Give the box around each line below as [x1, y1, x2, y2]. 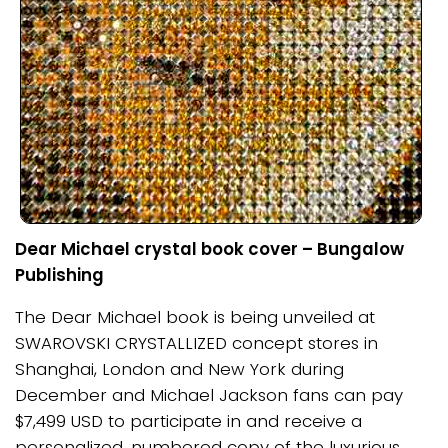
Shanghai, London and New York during [15, 357, 344, 382]
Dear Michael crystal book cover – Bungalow [15, 236, 404, 261]
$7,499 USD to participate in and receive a [15, 409, 362, 434]
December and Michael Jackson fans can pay [15, 383, 403, 408]
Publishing [15, 262, 104, 287]
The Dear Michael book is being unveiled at [15, 305, 375, 330]
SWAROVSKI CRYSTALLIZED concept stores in [15, 331, 378, 356]
